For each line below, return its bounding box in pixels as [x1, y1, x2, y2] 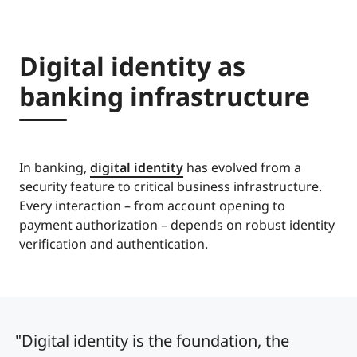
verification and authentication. [19, 235, 208, 253]
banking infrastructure [19, 79, 310, 114]
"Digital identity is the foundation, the [14, 330, 289, 352]
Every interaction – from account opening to [19, 197, 285, 215]
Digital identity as [19, 49, 245, 84]
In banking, [19, 159, 90, 177]
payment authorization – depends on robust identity [19, 216, 335, 234]
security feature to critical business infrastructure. [19, 178, 322, 196]
